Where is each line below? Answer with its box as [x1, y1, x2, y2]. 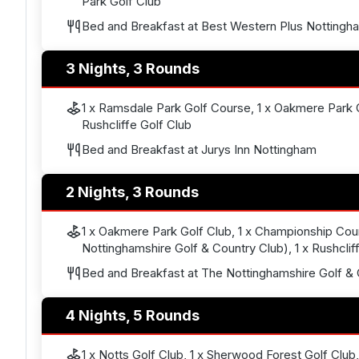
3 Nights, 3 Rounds [66, 60, 200, 77]
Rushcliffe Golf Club [82, 117, 192, 132]
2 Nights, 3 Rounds [66, 184, 199, 200]
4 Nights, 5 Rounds [66, 307, 200, 324]
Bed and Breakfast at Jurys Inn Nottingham [82, 142, 317, 157]
